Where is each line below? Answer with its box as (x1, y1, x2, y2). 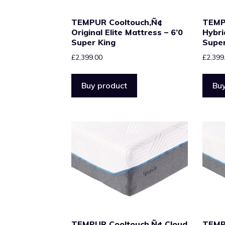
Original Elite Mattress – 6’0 (71, 27, 183, 37)
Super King (71, 37, 116, 47)
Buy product (81, 80, 127, 91)
